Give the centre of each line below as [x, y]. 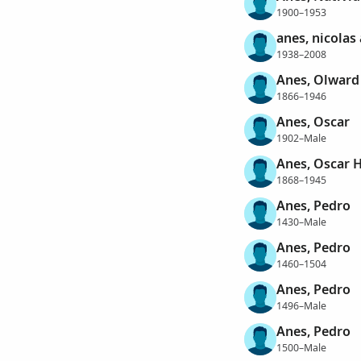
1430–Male [301, 222]
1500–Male [301, 347]
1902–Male [301, 138]
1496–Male [301, 305]
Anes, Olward [317, 80]
